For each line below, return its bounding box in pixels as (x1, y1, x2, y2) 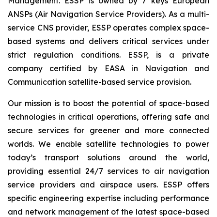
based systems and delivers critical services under (8, 36, 209, 46)
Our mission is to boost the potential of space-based (8, 98, 209, 108)
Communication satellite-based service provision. (8, 77, 191, 87)
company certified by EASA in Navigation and (8, 63, 209, 73)
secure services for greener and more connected (8, 125, 209, 135)
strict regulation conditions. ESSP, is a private (8, 50, 209, 60)
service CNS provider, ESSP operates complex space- (8, 23, 209, 32)
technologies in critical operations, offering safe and (8, 112, 209, 122)
